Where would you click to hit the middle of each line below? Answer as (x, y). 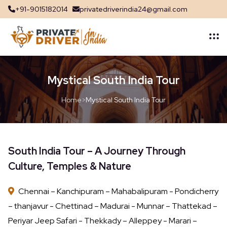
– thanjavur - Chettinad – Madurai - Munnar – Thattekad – (113, 206)
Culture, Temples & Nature (70, 166)
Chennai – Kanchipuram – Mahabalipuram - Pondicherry (118, 192)
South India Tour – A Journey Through (97, 151)
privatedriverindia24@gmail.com (134, 9)
